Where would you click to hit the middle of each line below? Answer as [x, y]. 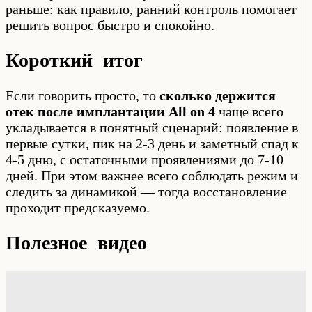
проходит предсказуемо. [78, 208]
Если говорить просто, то [83, 96]
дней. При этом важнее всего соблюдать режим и [152, 176]
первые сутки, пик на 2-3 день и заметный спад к [152, 144]
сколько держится [218, 96]
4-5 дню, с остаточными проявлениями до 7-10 [145, 160]
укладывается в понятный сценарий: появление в [152, 128]
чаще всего [249, 112]
